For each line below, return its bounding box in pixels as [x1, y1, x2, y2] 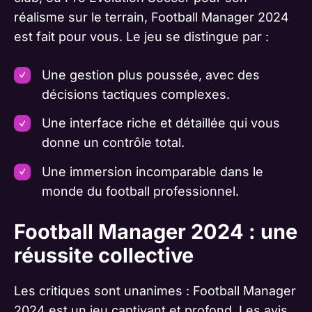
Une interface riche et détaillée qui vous [41, 116, 280, 131]
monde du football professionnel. [41, 183, 239, 198]
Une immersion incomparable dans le [41, 164, 263, 179]
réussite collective [14, 242, 194, 267]
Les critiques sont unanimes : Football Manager [14, 283, 296, 298]
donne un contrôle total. [41, 135, 185, 150]
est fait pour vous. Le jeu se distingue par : [14, 29, 269, 44]
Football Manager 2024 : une [14, 219, 297, 244]
